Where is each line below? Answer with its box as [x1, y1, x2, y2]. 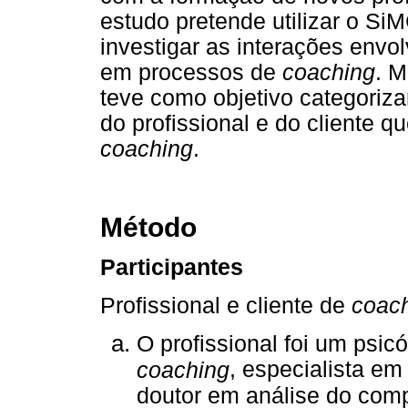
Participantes [100, 255, 243, 280]
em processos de [100, 59, 282, 85]
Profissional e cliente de [100, 292, 352, 318]
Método [100, 212, 197, 243]
